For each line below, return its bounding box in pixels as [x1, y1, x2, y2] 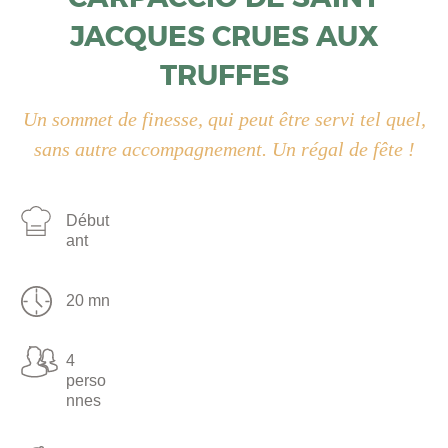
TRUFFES [159, 58, 289, 95]
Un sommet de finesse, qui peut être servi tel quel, [22, 108, 426, 131]
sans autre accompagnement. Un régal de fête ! [33, 138, 415, 161]
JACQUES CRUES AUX [69, 19, 379, 56]
